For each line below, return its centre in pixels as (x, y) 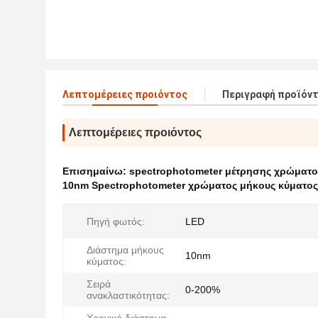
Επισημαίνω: (96, 171)
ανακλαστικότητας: (128, 295)
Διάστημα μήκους (125, 250)
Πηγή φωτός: (116, 221)
